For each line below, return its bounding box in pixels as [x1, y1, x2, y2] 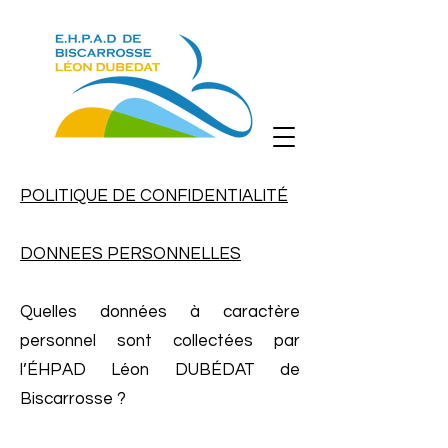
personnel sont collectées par [20, 332, 300, 350]
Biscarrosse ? [20, 390, 126, 408]
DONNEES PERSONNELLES [20, 245, 241, 263]
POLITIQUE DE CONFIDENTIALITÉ [20, 187, 288, 205]
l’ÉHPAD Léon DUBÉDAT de [20, 361, 300, 379]
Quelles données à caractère [20, 303, 300, 321]
